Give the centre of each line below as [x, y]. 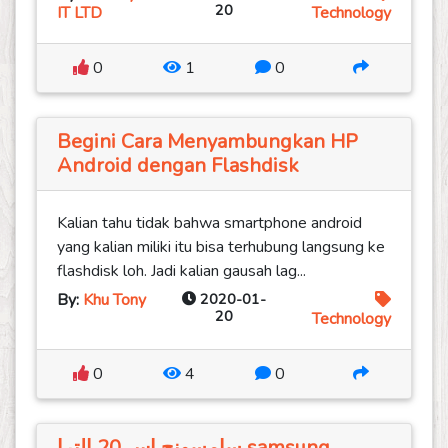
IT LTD [79, 13]
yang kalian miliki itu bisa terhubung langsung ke [221, 247]
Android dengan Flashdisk [178, 166]
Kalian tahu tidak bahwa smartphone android [209, 223]
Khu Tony [114, 300]
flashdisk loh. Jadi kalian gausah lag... [181, 271]
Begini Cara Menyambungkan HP [207, 142]
